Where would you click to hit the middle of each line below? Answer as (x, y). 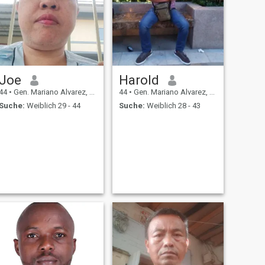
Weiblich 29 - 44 (52, 105)
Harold (139, 80)
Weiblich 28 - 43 (172, 105)
